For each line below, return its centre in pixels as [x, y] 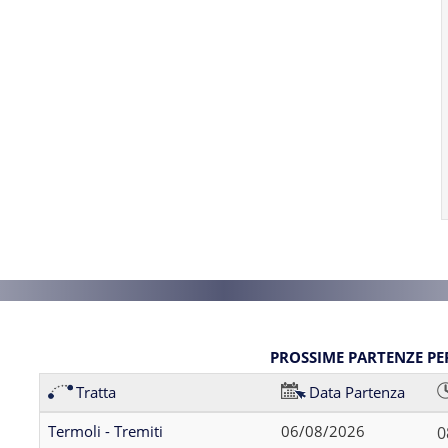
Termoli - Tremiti [105, 431]
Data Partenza [356, 392]
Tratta [95, 392]
